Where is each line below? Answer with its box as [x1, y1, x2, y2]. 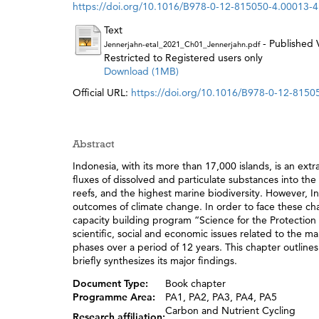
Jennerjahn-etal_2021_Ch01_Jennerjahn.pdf [104, 38, 260, 49]
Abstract [73, 137, 115, 150]
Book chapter [165, 277, 226, 291]
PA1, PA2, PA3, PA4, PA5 [165, 291, 277, 304]
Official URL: [73, 85, 131, 99]
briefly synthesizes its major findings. [73, 253, 237, 267]
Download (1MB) [104, 64, 179, 78]
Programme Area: [73, 291, 155, 304]
